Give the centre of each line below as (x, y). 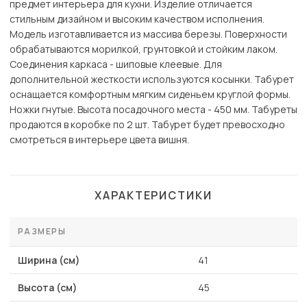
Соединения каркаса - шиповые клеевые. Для (116, 64)
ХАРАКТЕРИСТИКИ (153, 196)
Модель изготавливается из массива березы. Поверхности (148, 34)
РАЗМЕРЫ (42, 232)
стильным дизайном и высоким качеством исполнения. (137, 19)
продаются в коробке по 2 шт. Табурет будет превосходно (147, 125)
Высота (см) (48, 288)
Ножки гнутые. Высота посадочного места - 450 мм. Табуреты (153, 110)
